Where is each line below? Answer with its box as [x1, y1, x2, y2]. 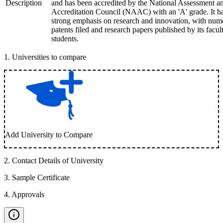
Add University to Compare [5, 130, 93, 139]
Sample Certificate [12, 173, 70, 182]
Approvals [11, 190, 44, 199]
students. [51, 34, 79, 43]
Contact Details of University [12, 156, 104, 165]
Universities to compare [12, 53, 86, 61]
